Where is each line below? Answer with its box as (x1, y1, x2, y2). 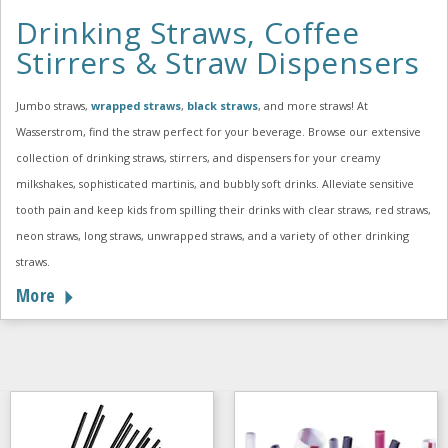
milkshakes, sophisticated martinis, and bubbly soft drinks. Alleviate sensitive (16, 176, 414, 192)
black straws (187, 98, 258, 114)
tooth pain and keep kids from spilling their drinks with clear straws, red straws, (16, 202, 431, 218)
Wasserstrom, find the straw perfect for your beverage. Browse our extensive (16, 124, 421, 140)
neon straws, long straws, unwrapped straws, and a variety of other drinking (16, 228, 409, 244)
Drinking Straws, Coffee (16, 12, 360, 54)
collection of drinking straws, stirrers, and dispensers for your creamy (16, 150, 380, 166)
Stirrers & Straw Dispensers (16, 42, 420, 84)
